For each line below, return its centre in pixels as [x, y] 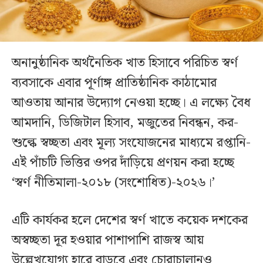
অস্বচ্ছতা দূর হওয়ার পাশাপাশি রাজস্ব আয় [108, 241]
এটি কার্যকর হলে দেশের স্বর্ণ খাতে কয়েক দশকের [130, 221]
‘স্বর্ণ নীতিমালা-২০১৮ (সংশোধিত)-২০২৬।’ [115, 183]
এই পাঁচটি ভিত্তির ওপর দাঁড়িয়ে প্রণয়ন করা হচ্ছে [123, 163]
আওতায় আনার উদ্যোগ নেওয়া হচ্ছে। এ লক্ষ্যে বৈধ [131, 103]
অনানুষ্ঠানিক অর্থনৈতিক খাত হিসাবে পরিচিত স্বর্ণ [125, 63]
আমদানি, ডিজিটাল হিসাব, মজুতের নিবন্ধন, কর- [125, 123]
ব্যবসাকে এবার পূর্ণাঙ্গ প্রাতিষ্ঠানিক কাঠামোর [114, 83]
